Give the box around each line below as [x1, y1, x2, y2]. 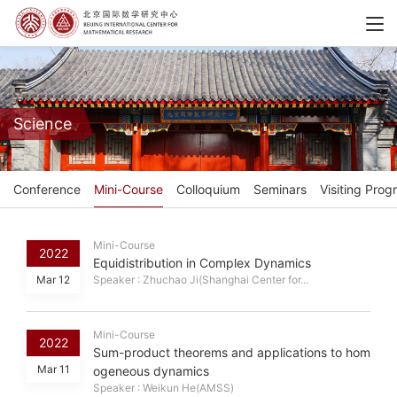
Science [13, 113, 72, 133]
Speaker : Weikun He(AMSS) [93, 381, 234, 395]
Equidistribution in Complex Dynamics [93, 255, 311, 271]
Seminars [253, 182, 307, 198]
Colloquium [176, 182, 240, 198]
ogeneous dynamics [93, 363, 209, 379]
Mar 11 [36, 362, 70, 377]
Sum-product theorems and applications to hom [93, 345, 370, 361]
